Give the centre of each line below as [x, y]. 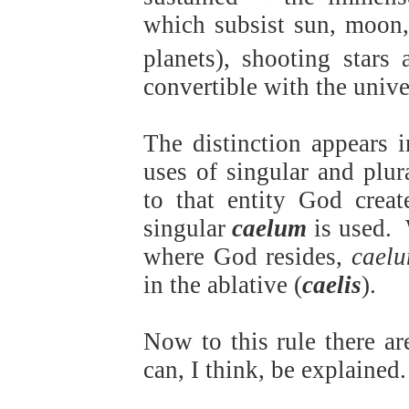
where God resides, [247, 257]
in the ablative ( [222, 285]
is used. [353, 229]
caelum [273, 229]
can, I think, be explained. [274, 370]
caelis [331, 285]
